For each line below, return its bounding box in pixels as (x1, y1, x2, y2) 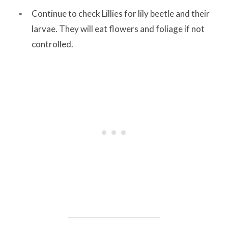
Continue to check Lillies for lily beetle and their (32, 8, 210, 19)
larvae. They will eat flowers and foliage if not (32, 23, 205, 34)
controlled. (32, 38, 73, 49)
